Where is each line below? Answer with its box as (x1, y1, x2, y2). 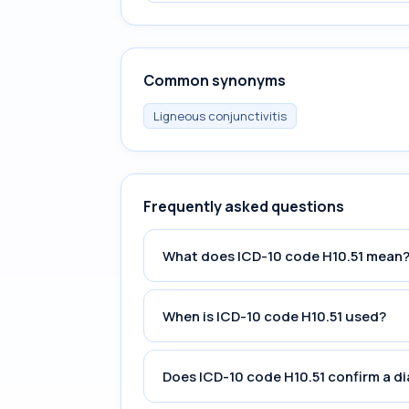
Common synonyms (143, 70, 286, 90)
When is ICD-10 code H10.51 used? (163, 306, 386, 326)
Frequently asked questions (143, 196, 344, 216)
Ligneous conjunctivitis (153, 108, 287, 124)
